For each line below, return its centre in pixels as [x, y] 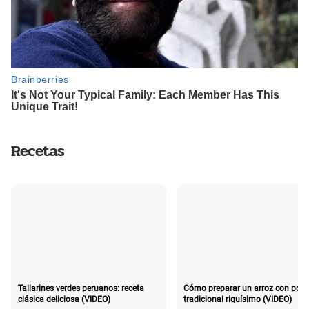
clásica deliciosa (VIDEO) [64, 300]
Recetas [38, 151]
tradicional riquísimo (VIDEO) [238, 296]
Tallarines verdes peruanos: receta [81, 289]
